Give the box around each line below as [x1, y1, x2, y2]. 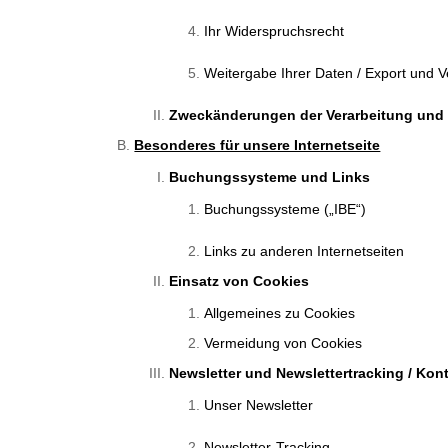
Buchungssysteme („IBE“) [204, 201, 367, 218]
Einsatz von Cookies [169, 273, 310, 290]
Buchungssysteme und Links [169, 169, 371, 186]
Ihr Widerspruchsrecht [204, 23, 345, 40]
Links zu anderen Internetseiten [204, 243, 405, 260]
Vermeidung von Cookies [204, 335, 363, 352]
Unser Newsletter [204, 397, 314, 414]
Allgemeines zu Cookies [204, 305, 356, 322]
